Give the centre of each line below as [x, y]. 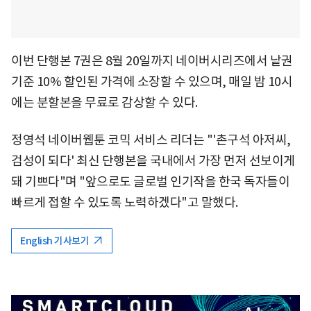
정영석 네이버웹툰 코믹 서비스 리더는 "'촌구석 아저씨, [151, 140]
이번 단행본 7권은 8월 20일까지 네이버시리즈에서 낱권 [152, 60]
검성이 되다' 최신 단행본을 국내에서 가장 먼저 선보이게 [153, 160]
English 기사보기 [56, 241]
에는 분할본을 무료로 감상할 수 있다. [104, 102]
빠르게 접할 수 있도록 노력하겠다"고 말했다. [125, 202]
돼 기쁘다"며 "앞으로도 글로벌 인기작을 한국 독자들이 [150, 181]
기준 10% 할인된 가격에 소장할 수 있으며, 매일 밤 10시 [152, 81]
